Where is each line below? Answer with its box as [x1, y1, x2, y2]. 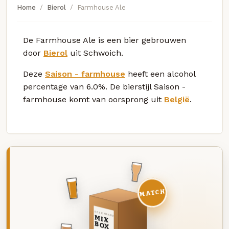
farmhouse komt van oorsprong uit [23, 94, 164, 104]
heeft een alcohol [125, 68, 195, 79]
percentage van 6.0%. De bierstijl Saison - [23, 81, 186, 91]
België [164, 94, 190, 104]
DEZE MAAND [94, 210, 114, 218]
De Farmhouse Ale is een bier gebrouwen [23, 35, 186, 45]
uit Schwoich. [67, 48, 123, 58]
